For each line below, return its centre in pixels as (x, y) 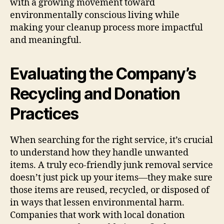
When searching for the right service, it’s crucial (111, 140)
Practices (44, 113)
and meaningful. (46, 40)
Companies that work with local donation (97, 215)
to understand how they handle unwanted (99, 152)
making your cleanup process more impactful (106, 27)
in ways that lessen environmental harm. (97, 202)
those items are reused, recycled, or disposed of (110, 190)
